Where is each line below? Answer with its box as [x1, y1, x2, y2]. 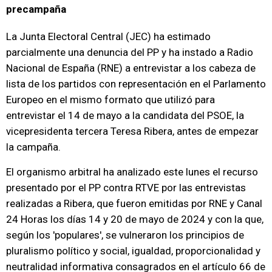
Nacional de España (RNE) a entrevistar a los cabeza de [6, 62, 256, 74]
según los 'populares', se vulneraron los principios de [6, 229, 244, 241]
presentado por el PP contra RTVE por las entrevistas [6, 182, 246, 194]
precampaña [6, 3, 66, 15]
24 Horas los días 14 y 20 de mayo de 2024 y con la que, [6, 213, 263, 225]
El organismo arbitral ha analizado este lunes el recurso [6, 166, 258, 178]
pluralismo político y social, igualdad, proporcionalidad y [6, 245, 260, 257]
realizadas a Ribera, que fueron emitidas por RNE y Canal [6, 197, 262, 209]
